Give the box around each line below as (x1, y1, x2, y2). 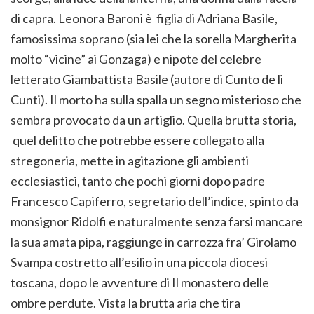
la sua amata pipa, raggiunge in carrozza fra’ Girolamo (11, 234, 296, 250)
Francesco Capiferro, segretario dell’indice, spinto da (11, 193, 299, 210)
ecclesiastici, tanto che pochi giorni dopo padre (11, 173, 265, 189)
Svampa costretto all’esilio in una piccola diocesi (11, 254, 268, 271)
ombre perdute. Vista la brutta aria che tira (11, 295, 240, 311)
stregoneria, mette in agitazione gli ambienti (11, 153, 249, 169)
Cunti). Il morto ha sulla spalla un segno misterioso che (11, 92, 301, 108)
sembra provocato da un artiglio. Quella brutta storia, (11, 112, 296, 128)
